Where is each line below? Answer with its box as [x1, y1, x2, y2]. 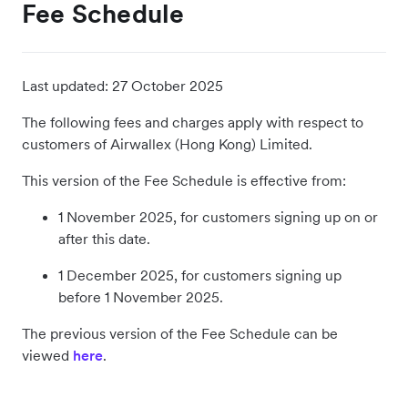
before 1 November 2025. [58, 288, 223, 306]
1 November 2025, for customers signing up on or [58, 208, 378, 226]
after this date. [58, 229, 150, 248]
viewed [22, 346, 73, 364]
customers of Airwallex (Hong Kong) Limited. [22, 135, 316, 153]
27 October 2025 [112, 76, 223, 95]
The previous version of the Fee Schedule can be [22, 324, 338, 342]
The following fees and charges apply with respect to [22, 113, 363, 131]
